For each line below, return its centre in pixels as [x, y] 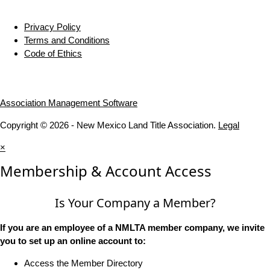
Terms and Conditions [67, 40]
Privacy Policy [52, 27]
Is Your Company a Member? [135, 203]
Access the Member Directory [83, 263]
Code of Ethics [53, 54]
